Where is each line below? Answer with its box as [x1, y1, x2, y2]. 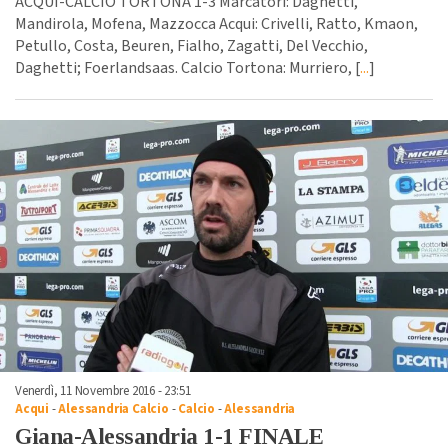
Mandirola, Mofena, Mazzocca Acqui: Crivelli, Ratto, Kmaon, [15, 12, 418, 35]
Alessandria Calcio [58, 399, 169, 418]
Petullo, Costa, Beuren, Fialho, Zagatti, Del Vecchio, [15, 34, 368, 57]
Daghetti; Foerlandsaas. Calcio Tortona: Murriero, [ [15, 56, 360, 79]
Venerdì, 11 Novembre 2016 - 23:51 [15, 381, 191, 400]
